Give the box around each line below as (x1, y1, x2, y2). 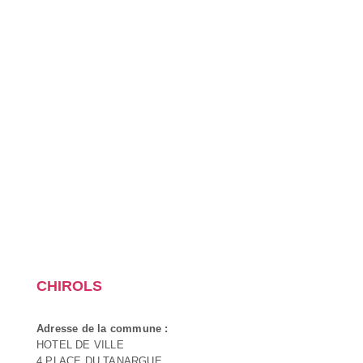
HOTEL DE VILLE (36, 338, 124, 351)
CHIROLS (36, 277, 102, 294)
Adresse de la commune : (36, 322, 169, 335)
